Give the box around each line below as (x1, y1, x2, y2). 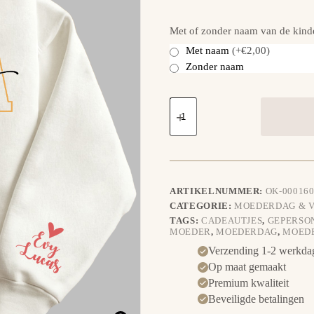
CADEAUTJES (200, 215, 263, 226)
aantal (169, 121, 195, 132)
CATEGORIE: (170, 200, 235, 212)
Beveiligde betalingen (208, 292, 304, 305)
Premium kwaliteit (208, 276, 289, 289)
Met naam (186, 44, 232, 56)
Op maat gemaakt (208, 261, 286, 273)
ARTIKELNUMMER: (170, 186, 266, 197)
